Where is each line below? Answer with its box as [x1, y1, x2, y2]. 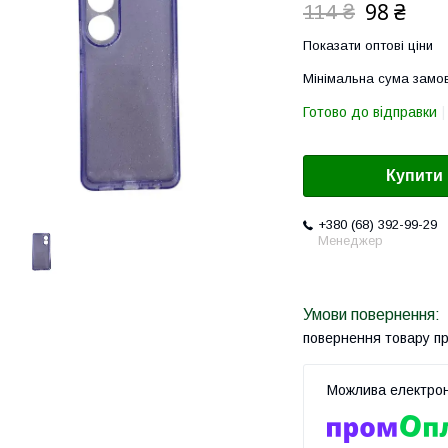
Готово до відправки [303, 104, 437, 120]
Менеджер [318, 233, 383, 249]
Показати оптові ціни [303, 38, 433, 53]
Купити [386, 167, 443, 185]
